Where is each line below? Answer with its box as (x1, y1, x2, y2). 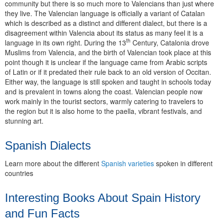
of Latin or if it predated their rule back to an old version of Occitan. (5, 66, 211, 77)
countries (5, 168, 33, 178)
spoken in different (154, 158, 213, 168)
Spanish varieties (101, 158, 154, 168)
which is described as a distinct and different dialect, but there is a (5, 18, 207, 28)
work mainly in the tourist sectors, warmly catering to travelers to (5, 96, 203, 106)
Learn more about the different (5, 158, 101, 168)
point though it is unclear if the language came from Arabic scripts (5, 57, 207, 67)
